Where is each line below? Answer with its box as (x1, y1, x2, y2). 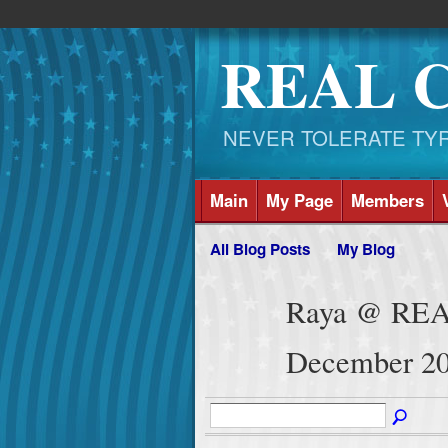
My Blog (337, 238, 396, 261)
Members (350, 188, 424, 213)
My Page (265, 188, 333, 213)
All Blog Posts (209, 238, 310, 261)
